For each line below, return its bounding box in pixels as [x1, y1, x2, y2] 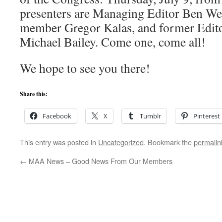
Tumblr [140, 111, 161, 120]
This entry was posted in [20, 137, 98, 147]
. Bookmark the [144, 137, 194, 147]
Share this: [20, 90, 48, 98]
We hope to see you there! [20, 59, 150, 76]
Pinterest [193, 111, 220, 120]
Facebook [43, 111, 71, 120]
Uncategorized [98, 137, 144, 147]
